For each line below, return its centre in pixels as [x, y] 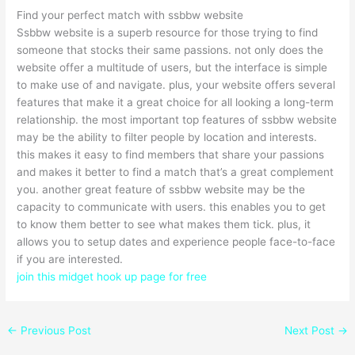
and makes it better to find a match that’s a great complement [176, 172]
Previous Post [55, 330]
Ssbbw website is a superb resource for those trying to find [168, 32]
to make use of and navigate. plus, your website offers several [176, 84]
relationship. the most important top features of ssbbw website [177, 119]
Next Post [311, 330]
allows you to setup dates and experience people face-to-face [176, 241]
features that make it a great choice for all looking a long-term [176, 102]
